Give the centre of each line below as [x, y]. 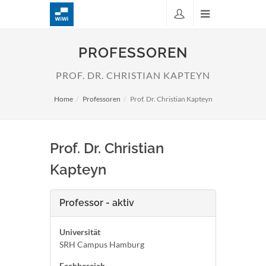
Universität [80, 232]
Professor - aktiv [97, 203]
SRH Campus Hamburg [102, 244]
